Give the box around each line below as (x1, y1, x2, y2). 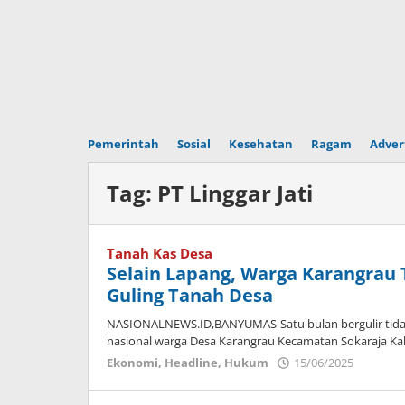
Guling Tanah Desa (107, 283, 273, 307)
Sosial (177, 136, 211, 152)
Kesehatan (229, 136, 293, 152)
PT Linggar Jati (157, 178, 313, 208)
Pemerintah (88, 136, 159, 152)
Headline (165, 354, 218, 371)
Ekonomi (107, 354, 158, 371)
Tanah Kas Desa (107, 244, 212, 262)
